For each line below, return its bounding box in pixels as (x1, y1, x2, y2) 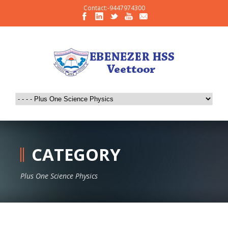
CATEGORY (32, 143, 121, 166)
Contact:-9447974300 (83, 4, 145, 12)
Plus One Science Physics (20, 171, 98, 181)
